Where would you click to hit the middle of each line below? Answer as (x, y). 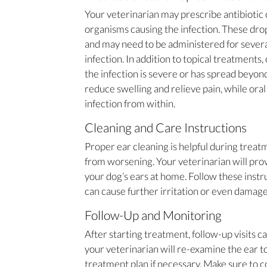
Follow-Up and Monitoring (153, 215)
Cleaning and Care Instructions (166, 127)
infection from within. (130, 103)
